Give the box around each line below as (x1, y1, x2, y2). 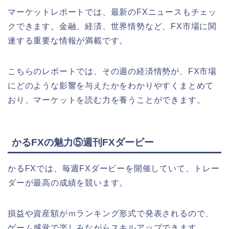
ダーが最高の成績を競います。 (8, 178, 128, 187)
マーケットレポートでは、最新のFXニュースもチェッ (8, 8, 217, 17)
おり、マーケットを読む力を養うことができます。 (8, 96, 205, 105)
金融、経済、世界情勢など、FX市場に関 (59, 22, 217, 31)
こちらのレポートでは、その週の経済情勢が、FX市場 (8, 67, 217, 76)
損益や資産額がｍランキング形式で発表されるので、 (8, 209, 214, 218)
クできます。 (8, 22, 59, 31)
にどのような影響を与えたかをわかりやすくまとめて (8, 81, 214, 90)
